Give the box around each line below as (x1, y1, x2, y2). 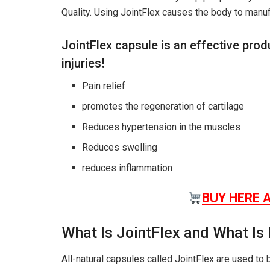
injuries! (61, 56, 105, 71)
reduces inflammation (82, 162, 173, 174)
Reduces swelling (82, 142, 158, 154)
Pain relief (82, 80, 126, 92)
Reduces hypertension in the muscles (82, 121, 241, 133)
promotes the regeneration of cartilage (82, 101, 245, 113)
